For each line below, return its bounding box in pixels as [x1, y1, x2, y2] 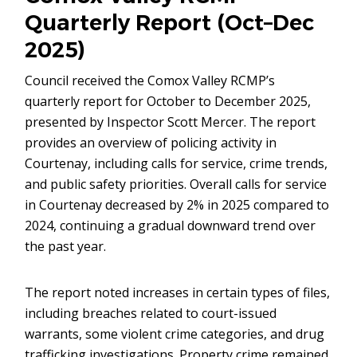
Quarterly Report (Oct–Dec [25, 10, 315, 36]
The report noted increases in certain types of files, [25, 284, 331, 301]
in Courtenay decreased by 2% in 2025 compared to [25, 196, 330, 214]
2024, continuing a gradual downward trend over [25, 217, 316, 234]
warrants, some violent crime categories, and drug [25, 325, 325, 343]
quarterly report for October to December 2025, [25, 92, 312, 110]
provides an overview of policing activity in [25, 134, 277, 151]
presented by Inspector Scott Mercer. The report [25, 113, 316, 131]
